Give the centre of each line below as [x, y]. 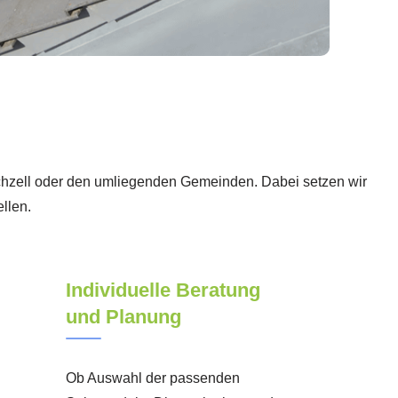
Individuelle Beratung [163, 290]
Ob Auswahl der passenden [152, 378]
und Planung [123, 316]
